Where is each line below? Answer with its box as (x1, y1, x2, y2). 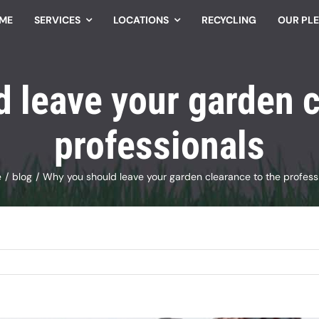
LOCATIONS (113, 13, 169, 26)
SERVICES (33, 13, 80, 26)
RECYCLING (201, 13, 256, 26)
